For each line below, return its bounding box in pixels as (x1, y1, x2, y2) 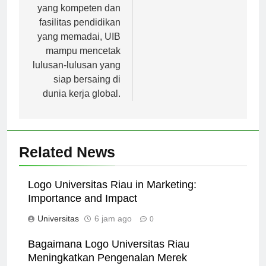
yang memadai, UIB (37, 42, 121, 53)
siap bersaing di (53, 85, 121, 96)
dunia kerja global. (43, 99, 121, 110)
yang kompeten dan (37, 14, 121, 24)
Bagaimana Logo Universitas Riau (28, 249, 189, 261)
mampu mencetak (46, 56, 121, 67)
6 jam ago (94, 224, 132, 235)
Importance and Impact (28, 203, 137, 216)
